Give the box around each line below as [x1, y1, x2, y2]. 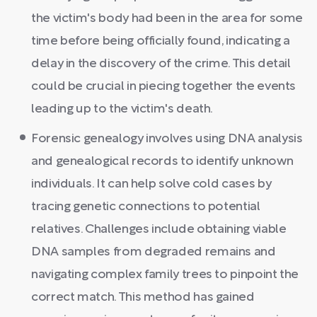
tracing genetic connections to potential [31, 201, 260, 213]
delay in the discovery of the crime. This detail [31, 58, 291, 70]
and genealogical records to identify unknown [31, 156, 294, 168]
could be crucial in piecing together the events [31, 81, 296, 93]
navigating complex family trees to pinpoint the [31, 269, 299, 281]
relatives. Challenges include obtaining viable [31, 224, 287, 236]
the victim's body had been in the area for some [31, 13, 304, 25]
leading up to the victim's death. [31, 103, 214, 115]
